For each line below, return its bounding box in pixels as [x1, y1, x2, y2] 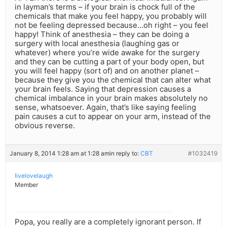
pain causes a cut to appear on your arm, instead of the [15, 111, 211, 122]
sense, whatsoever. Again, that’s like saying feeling [15, 102, 196, 112]
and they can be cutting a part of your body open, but [15, 57, 204, 67]
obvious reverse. [15, 121, 75, 131]
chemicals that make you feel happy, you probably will [15, 11, 207, 21]
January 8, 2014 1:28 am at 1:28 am [10, 149, 109, 158]
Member [15, 181, 38, 189]
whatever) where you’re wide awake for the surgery [15, 48, 200, 58]
